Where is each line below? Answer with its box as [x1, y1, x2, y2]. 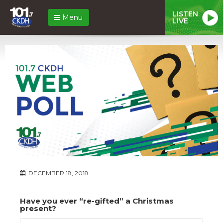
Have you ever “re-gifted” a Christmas [20, 196, 174, 206]
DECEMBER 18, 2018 [27, 169, 89, 177]
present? [20, 203, 56, 213]
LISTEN [172, 9, 198, 18]
